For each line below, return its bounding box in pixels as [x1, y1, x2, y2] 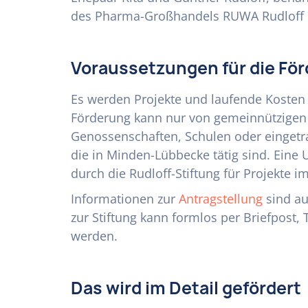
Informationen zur [71, 190, 179, 207]
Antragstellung [179, 190, 263, 207]
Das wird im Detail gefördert [71, 276, 301, 300]
